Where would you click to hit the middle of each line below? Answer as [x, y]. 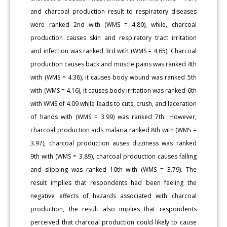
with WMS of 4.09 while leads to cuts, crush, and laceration [113, 103]
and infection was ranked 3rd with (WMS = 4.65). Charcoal [113, 51]
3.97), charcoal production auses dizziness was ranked [113, 143]
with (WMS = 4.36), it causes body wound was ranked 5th [113, 77]
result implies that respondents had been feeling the [113, 182]
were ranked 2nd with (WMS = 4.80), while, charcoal [113, 24]
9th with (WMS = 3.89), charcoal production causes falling [113, 156]
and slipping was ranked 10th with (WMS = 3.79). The [113, 169]
